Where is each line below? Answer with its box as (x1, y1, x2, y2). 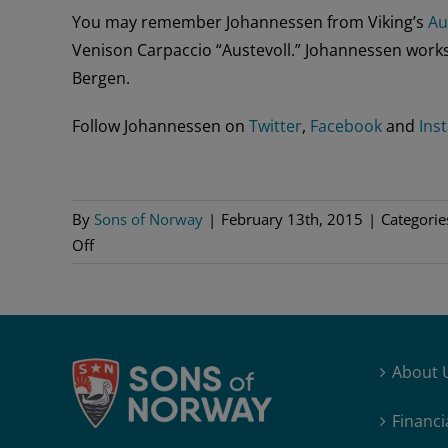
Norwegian (93, 259, 168, 280)
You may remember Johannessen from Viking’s (72, 10, 428, 33)
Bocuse (93, 337, 143, 358)
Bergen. (72, 66, 130, 89)
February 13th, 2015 (221, 208, 363, 229)
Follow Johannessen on (72, 114, 249, 137)
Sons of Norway (94, 208, 203, 229)
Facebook (310, 114, 382, 137)
